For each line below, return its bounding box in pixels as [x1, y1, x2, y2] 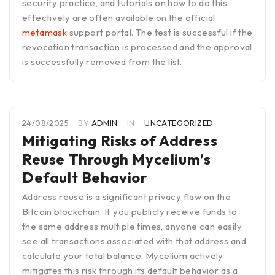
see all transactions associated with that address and [22, 235, 247, 247]
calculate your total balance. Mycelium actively [22, 250, 223, 262]
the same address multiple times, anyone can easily [22, 220, 242, 233]
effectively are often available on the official [22, 12, 215, 24]
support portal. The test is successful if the [67, 26, 253, 39]
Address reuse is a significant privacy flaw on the [22, 191, 231, 203]
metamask [22, 26, 68, 39]
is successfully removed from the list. [22, 56, 182, 68]
